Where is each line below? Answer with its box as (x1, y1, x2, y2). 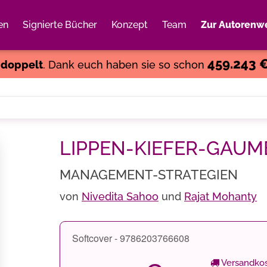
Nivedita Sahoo (82, 190, 159, 203)
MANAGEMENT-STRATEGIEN (60, 167, 238, 182)
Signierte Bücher (23, 19, 97, 30)
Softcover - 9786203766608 (72, 231, 190, 245)
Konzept (111, 19, 148, 30)
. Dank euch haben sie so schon (42, 58, 207, 71)
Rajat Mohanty (184, 190, 257, 203)
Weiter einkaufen (150, 33, 223, 44)
